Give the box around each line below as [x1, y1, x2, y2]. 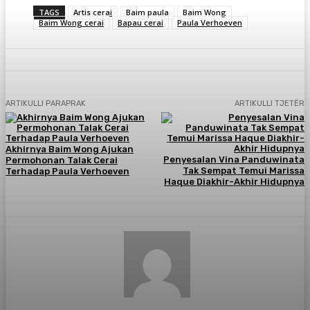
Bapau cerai [118, 17, 163, 28]
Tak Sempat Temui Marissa [182, 165, 304, 176]
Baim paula [126, 6, 169, 17]
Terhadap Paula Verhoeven [6, 165, 129, 176]
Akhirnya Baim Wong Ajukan [6, 143, 134, 154]
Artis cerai [73, 6, 112, 17]
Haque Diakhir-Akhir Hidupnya [163, 176, 304, 187]
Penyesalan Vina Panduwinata [163, 154, 304, 165]
